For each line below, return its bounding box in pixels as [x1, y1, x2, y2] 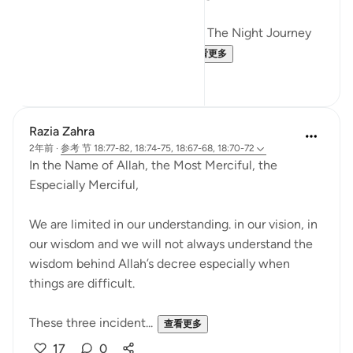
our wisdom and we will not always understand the [29, 236, 313, 251]
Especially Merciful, [29, 177, 139, 192]
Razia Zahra [29, 124, 95, 139]
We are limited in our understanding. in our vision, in [29, 217, 318, 232]
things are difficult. [29, 276, 135, 291]
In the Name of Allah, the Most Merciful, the [29, 158, 277, 173]
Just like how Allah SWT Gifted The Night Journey [29, 25, 311, 40]
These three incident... [29, 315, 153, 330]
